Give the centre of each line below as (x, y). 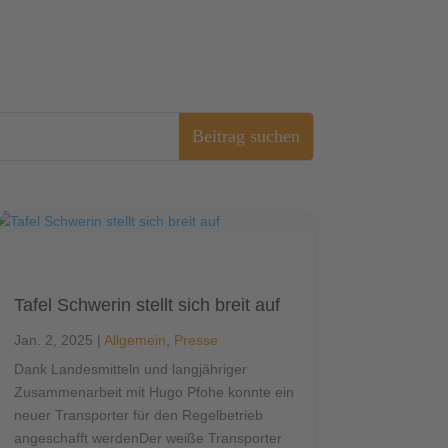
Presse (195, 340)
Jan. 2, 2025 (53, 340)
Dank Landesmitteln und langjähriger (130, 369)
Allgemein (134, 340)
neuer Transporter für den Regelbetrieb (138, 415)
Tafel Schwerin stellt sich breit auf (146, 305)
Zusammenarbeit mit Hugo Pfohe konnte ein (153, 392)
